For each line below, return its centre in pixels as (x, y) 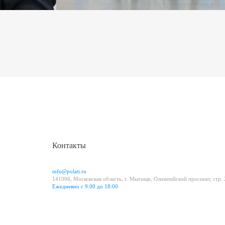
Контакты (69, 146)
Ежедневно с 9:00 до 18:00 (85, 187)
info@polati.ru (69, 172)
